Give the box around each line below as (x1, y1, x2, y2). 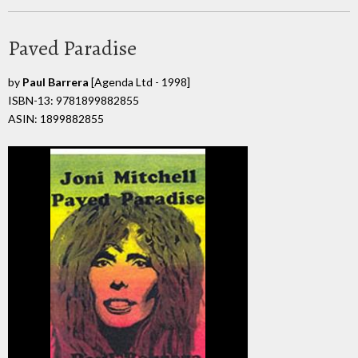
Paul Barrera (22, 74, 89, 89)
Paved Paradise (8, 34, 137, 62)
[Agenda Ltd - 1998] (89, 74, 190, 89)
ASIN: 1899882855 (8, 111, 104, 125)
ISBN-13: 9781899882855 (8, 93, 139, 107)
